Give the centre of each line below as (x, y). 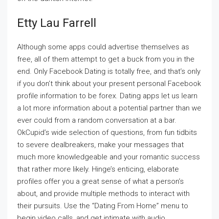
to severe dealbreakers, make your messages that (100, 145)
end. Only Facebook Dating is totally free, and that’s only (109, 72)
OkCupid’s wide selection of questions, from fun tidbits (107, 133)
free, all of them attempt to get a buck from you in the (106, 59)
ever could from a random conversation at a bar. (97, 120)
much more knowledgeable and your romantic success (109, 157)
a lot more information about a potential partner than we (109, 108)
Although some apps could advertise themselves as (103, 47)
